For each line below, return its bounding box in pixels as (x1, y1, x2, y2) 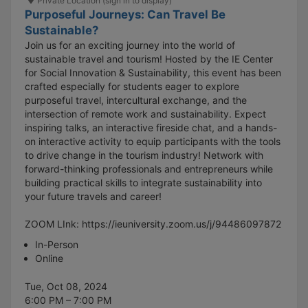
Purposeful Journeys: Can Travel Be (25, 7, 225, 21)
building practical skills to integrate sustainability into (25, 176, 262, 188)
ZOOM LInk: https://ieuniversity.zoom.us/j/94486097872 (25, 217, 281, 230)
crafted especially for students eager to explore (25, 80, 239, 92)
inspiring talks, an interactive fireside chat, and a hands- (25, 121, 277, 133)
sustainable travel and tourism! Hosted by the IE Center (25, 52, 273, 65)
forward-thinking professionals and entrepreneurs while (25, 162, 273, 175)
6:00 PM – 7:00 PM (25, 294, 111, 306)
